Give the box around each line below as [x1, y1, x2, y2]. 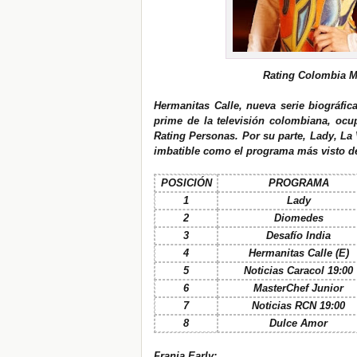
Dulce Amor [269, 317, 328, 330]
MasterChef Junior [253, 282, 343, 295]
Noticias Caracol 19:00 [244, 265, 353, 277]
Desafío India [266, 229, 331, 242]
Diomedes [273, 212, 324, 225]
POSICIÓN [160, 177, 212, 190]
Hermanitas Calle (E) [248, 247, 349, 260]
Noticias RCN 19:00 [252, 300, 345, 312]
